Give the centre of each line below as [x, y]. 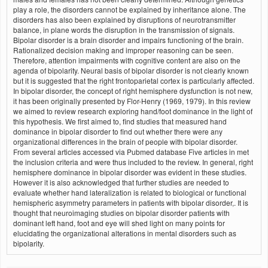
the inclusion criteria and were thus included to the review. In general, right [133, 162]
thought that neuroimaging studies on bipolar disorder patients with [121, 213]
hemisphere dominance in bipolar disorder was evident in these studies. [130, 172]
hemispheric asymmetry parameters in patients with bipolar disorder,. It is [131, 202]
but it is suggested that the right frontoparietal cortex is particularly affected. [134, 80]
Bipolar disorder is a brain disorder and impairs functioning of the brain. [128, 40]
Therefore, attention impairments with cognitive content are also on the [127, 60]
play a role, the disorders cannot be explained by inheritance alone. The [130, 9]
